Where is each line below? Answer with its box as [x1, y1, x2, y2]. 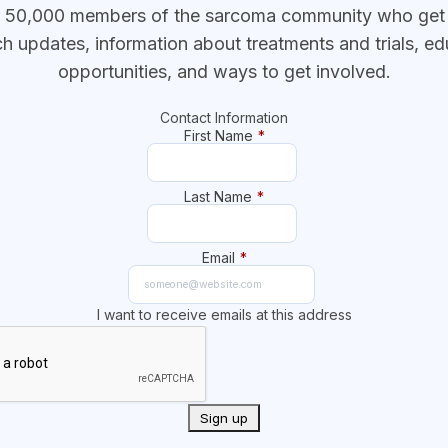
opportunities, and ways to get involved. [57, 60, 391, 82]
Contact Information [160, 108, 288, 126]
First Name [183, 126, 253, 144]
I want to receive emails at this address [96, 305, 352, 323]
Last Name [184, 187, 252, 205]
